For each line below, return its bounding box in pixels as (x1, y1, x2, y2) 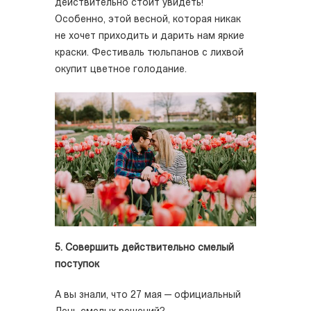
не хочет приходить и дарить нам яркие (55, 31, 244, 42)
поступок (55, 259, 99, 270)
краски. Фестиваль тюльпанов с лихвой (55, 47, 244, 58)
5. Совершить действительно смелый (55, 242, 234, 253)
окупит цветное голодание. (55, 64, 187, 75)
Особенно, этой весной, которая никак (55, 14, 241, 25)
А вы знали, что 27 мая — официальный (55, 289, 241, 301)
